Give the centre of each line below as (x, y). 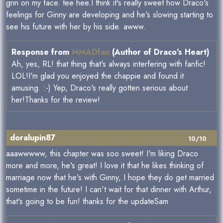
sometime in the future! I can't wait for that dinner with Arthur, (109, 190)
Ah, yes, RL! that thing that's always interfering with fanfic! (109, 64)
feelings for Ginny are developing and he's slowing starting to (110, 15)
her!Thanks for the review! (56, 100)
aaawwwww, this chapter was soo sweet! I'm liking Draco (102, 154)
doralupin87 (33, 138)
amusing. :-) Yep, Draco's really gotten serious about (100, 88)
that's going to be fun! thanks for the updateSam (87, 202)
